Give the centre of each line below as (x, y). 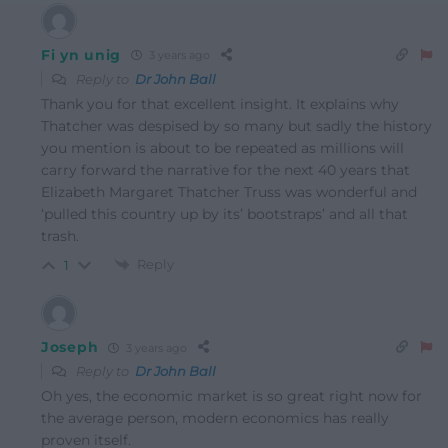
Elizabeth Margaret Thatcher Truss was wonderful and (229, 191)
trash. (60, 235)
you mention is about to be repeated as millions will (222, 147)
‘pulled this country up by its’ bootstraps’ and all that (224, 213)
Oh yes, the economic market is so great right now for (231, 396)
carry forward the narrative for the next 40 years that (225, 169)
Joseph (70, 347)
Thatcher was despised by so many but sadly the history (236, 125)
